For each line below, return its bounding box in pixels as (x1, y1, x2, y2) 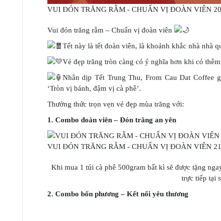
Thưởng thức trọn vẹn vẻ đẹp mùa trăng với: (47, 100, 184, 108)
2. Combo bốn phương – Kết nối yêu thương (47, 190, 188, 198)
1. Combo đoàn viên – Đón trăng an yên (47, 116, 176, 124)
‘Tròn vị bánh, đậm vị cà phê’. (47, 84, 141, 92)
